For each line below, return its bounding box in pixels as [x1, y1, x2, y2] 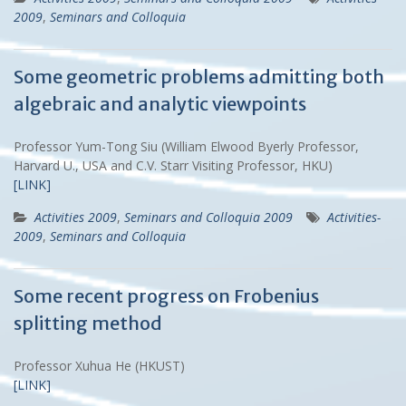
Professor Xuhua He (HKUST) [14, 356, 192, 374]
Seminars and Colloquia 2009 [124, 208, 293, 226]
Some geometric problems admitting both [14, 64, 384, 88]
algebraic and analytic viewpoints [14, 92, 306, 115]
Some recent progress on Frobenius [14, 284, 319, 307]
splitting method [14, 311, 162, 334]
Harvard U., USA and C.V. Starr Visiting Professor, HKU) [14, 156, 340, 174]
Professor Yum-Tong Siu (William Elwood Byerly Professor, [14, 137, 359, 155]
